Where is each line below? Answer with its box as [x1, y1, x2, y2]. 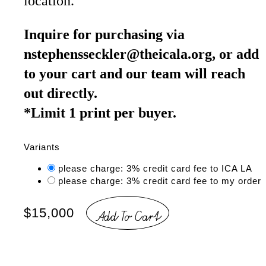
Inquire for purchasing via [24, 27, 185, 42]
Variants [24, 142, 60, 152]
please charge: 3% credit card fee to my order [58, 176, 261, 186]
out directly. [24, 85, 97, 101]
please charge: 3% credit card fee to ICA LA [58, 163, 252, 173]
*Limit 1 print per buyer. [24, 105, 176, 121]
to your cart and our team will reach [24, 66, 245, 81]
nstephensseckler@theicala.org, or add [24, 46, 259, 62]
